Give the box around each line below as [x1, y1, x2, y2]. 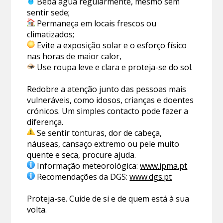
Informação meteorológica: [35, 160, 140, 171]
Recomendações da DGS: [35, 171, 130, 182]
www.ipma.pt [140, 160, 188, 171]
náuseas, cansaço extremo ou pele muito [27, 138, 180, 149]
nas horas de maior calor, [27, 50, 122, 62]
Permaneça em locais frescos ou [35, 17, 157, 29]
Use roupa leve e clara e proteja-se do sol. [35, 61, 193, 73]
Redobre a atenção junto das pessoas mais [27, 83, 187, 95]
